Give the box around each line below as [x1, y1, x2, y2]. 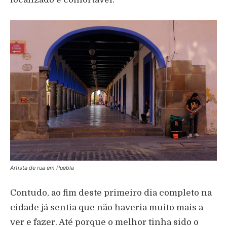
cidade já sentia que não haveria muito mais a [10, 203, 203, 213]
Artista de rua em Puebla [10, 164, 74, 172]
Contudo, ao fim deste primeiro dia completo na [10, 188, 212, 198]
